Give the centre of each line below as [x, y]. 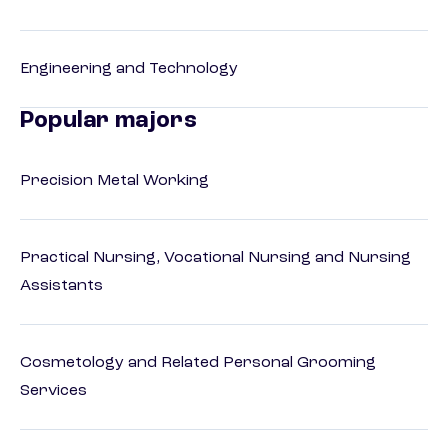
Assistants [61, 286]
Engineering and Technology [129, 69]
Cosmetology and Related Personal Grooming [198, 363]
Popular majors [108, 121]
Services [53, 391]
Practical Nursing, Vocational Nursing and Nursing [215, 258]
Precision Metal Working [114, 181]
